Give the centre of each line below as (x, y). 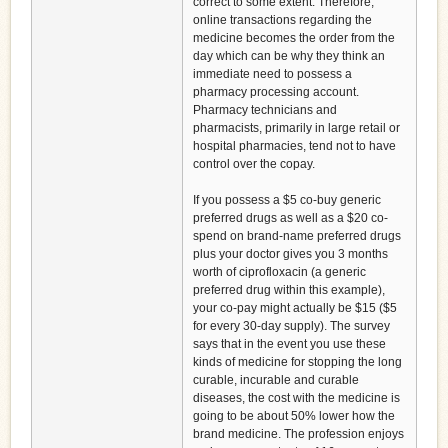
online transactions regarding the (282, 20)
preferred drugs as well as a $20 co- (290, 218)
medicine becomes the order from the (294, 38)
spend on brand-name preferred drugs (297, 236)
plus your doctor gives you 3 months (290, 254)
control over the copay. (254, 164)
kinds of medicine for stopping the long (297, 362)
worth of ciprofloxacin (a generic (279, 272)
